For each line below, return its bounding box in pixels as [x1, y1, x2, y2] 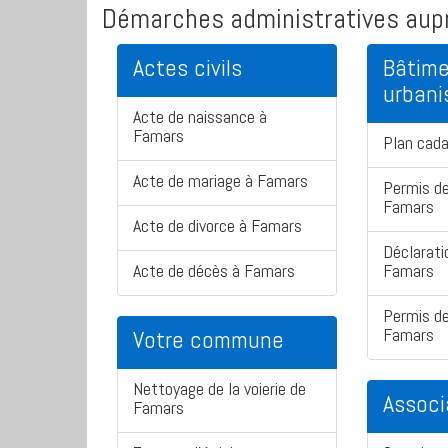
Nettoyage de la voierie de [133, 377, 306, 401]
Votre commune [133, 324, 284, 356]
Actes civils [133, 52, 242, 84]
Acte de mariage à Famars [133, 169, 308, 193]
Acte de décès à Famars [133, 259, 295, 283]
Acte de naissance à [133, 105, 267, 129]
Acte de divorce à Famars [133, 214, 302, 238]
